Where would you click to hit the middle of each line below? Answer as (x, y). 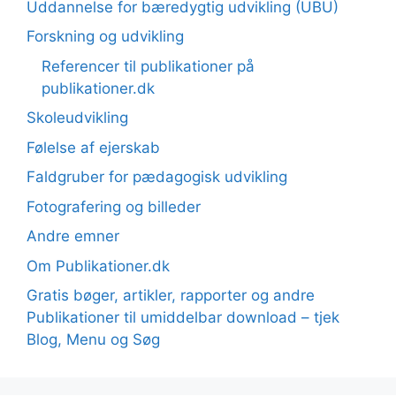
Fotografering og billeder (114, 206)
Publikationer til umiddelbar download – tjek (183, 317)
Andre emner (73, 236)
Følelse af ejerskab (93, 147)
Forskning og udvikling (105, 36)
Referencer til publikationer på (148, 66)
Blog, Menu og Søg (93, 339)
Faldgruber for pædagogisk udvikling (157, 177)
